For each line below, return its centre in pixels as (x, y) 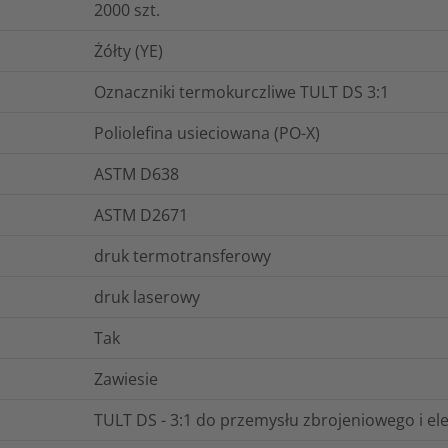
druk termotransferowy (182, 255)
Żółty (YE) (128, 50)
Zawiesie (126, 378)
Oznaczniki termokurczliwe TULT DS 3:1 (241, 91)
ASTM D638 (136, 173)
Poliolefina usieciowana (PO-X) (207, 132)
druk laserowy (147, 296)
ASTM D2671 (141, 214)
